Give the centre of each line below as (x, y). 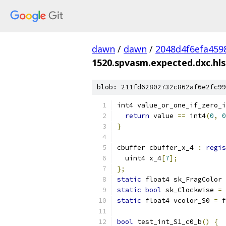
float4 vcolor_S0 (178, 201)
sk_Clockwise (190, 190)
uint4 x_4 (139, 158)
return (137, 116)
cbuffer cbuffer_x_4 (157, 148)
